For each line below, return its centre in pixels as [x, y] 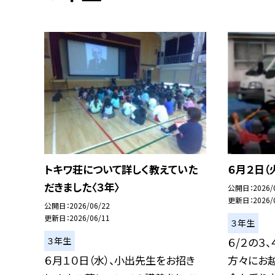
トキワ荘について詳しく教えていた [121, 169]
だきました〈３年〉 [82, 187]
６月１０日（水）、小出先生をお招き [120, 260]
